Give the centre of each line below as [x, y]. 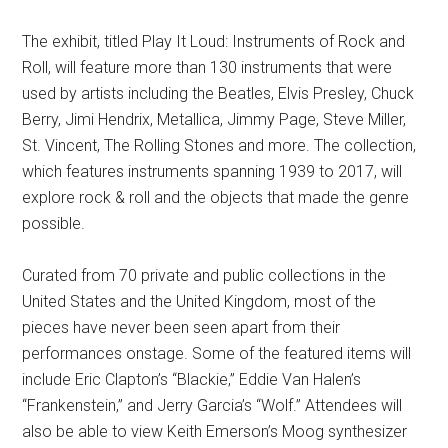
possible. [54, 223]
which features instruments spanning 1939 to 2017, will [212, 171]
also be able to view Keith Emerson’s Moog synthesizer [215, 431]
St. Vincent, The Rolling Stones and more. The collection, [219, 145]
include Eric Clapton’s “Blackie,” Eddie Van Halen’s [192, 379]
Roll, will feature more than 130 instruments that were [207, 67]
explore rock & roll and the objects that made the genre [216, 197]
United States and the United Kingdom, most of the [199, 301]
